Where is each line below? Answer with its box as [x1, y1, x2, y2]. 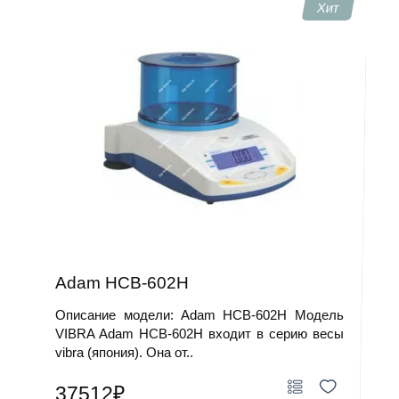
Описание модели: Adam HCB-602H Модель [55, 307, 344, 322]
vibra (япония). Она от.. [55, 345, 194, 360]
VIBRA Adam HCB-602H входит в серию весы [55, 326, 344, 341]
